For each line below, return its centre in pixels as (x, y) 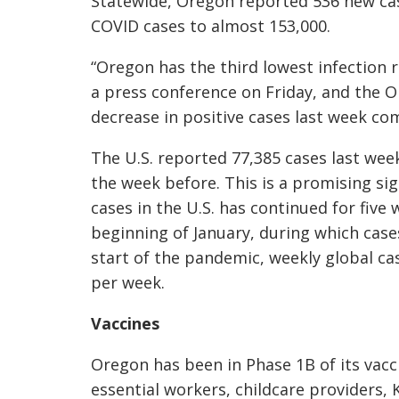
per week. (130, 282)
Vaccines (127, 323)
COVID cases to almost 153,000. (215, 26)
